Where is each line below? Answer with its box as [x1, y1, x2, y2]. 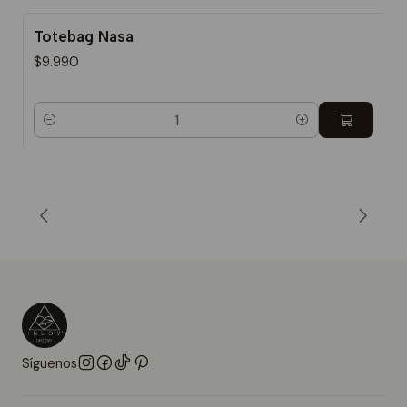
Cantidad [34, 122, 90, 139]
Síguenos [22, 355, 77, 372]
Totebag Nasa [34, 27, 134, 46]
